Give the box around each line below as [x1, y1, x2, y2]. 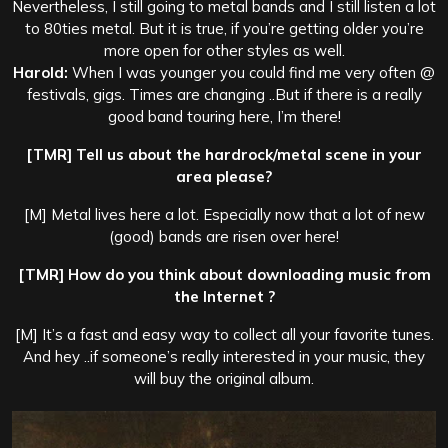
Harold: [13, 62, 68, 82]
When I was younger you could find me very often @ [68, 62, 435, 82]
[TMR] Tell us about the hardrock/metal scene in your [26, 144, 422, 164]
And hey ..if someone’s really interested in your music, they [23, 346, 425, 366]
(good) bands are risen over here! [109, 226, 339, 246]
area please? [176, 166, 272, 186]
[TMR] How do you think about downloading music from [17, 264, 431, 284]
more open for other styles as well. [103, 40, 345, 60]
